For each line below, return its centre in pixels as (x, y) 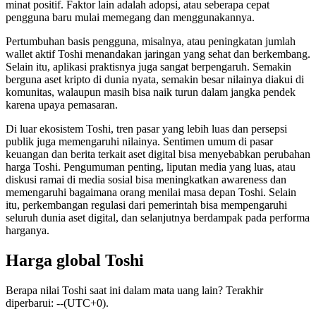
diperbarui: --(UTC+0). (57, 303)
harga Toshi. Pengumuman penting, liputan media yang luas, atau (151, 167)
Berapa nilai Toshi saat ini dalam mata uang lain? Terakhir (134, 291)
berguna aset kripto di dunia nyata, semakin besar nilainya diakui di (155, 80)
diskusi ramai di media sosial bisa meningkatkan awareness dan (146, 180)
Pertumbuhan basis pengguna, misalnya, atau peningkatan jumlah (151, 42)
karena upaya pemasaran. (62, 105)
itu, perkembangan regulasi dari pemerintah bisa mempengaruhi (146, 205)
